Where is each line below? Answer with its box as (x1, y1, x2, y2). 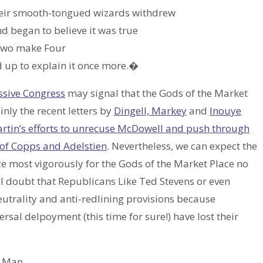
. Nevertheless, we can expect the (107, 139, 257, 153)
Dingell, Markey (114, 104, 187, 118)
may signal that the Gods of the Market (65, 86, 248, 100)
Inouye (210, 104, 241, 118)
